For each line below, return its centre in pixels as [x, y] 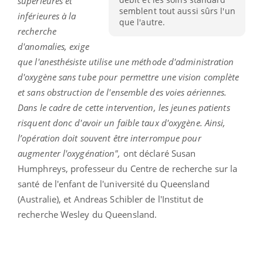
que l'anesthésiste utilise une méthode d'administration [126, 61]
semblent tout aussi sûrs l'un [177, 11]
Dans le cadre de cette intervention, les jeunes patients [124, 107]
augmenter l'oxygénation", [69, 153]
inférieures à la [47, 16]
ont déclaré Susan [158, 153]
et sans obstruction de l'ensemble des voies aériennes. [122, 92]
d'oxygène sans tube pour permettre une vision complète [129, 77]
